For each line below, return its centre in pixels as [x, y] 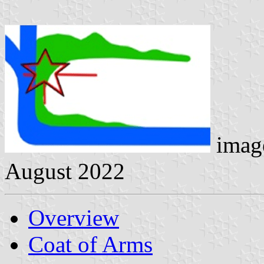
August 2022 [65, 171]
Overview [74, 217]
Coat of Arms [90, 244]
